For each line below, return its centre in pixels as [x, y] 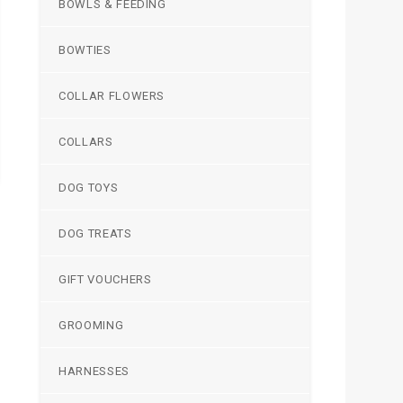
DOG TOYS [89, 187]
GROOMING [91, 325]
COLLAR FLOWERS [112, 95]
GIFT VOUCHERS [105, 279]
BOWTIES [85, 49]
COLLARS [86, 141]
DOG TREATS [95, 233]
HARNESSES [94, 371]
